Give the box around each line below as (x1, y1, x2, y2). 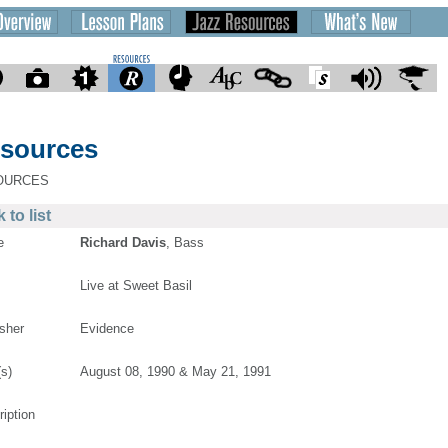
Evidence (80, 321, 134, 336)
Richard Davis (80, 235, 166, 250)
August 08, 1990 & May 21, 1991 (80, 364, 271, 379)
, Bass (166, 235, 204, 250)
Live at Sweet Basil (80, 278, 192, 293)
